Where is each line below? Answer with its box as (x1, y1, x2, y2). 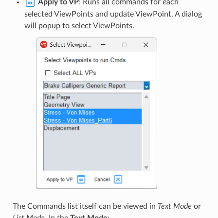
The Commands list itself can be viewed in (12, 202, 158, 210)
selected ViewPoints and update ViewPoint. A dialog (24, 10, 202, 18)
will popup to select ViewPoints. (24, 21, 134, 30)
